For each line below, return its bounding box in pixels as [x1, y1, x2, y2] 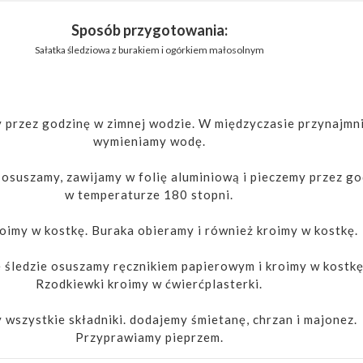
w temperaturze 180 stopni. [65, 186, 233, 202]
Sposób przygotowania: [70, 21, 228, 39]
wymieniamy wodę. [92, 133, 206, 148]
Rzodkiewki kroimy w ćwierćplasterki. [36, 275, 263, 291]
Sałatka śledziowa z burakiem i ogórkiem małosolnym [34, 43, 264, 56]
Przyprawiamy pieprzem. [75, 329, 224, 344]
